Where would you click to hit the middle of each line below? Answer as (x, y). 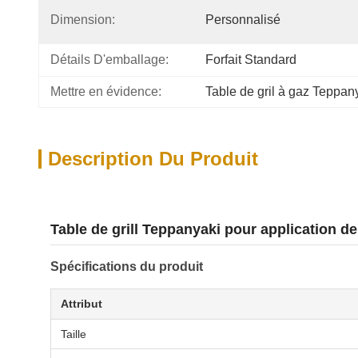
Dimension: (83, 20)
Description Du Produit (153, 159)
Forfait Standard (251, 60)
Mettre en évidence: (106, 91)
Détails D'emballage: (109, 60)
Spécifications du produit (127, 267)
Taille (74, 334)
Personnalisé (243, 20)
